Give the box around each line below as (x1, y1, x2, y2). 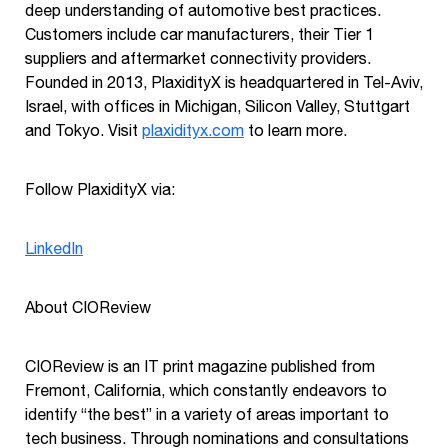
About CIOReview (25, 297, 151, 316)
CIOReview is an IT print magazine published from (25, 356, 375, 375)
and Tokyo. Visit (25, 120, 142, 139)
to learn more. (244, 120, 347, 139)
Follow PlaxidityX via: (25, 179, 175, 198)
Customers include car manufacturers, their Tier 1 (25, 24, 374, 43)
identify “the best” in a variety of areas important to (25, 404, 389, 423)
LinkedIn (25, 238, 83, 257)
